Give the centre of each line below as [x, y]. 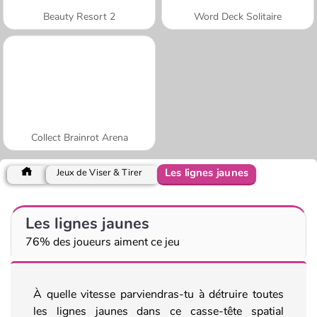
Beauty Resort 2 [79, 16]
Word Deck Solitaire [238, 16]
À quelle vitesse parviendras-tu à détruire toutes [158, 294]
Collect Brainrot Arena [79, 137]
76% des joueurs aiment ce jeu [103, 242]
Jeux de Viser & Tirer [99, 172]
